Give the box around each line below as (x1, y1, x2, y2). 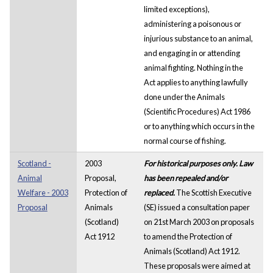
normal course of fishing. (143, 135, 226, 146)
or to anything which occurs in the (143, 121, 255, 131)
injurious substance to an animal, (143, 33, 253, 43)
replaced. (143, 187, 175, 197)
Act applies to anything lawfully (143, 77, 248, 87)
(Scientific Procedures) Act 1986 (143, 106, 250, 116)
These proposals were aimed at (143, 260, 250, 271)
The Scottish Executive (174, 187, 252, 197)
